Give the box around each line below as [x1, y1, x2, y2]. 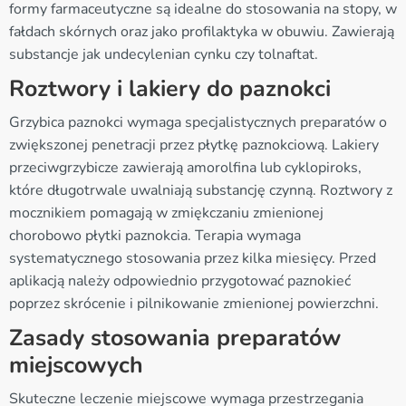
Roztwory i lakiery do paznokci [9, 72, 331, 104]
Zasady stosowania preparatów [9, 322, 341, 353]
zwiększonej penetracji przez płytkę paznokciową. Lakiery [9, 134, 379, 155]
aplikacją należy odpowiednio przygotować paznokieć [9, 270, 351, 291]
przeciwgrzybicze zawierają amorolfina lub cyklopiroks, [9, 157, 362, 178]
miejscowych [9, 349, 143, 381]
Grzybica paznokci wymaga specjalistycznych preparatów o [9, 111, 387, 132]
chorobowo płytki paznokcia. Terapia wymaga [9, 225, 301, 246]
